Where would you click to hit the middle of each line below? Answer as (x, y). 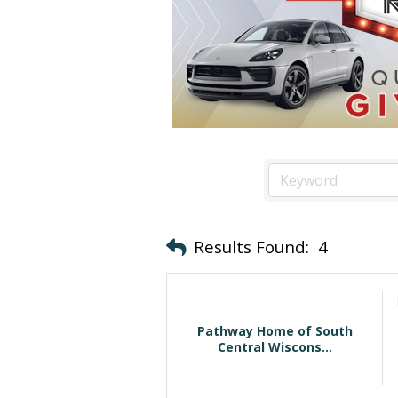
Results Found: (251, 247)
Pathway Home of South (275, 330)
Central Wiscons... (275, 346)
